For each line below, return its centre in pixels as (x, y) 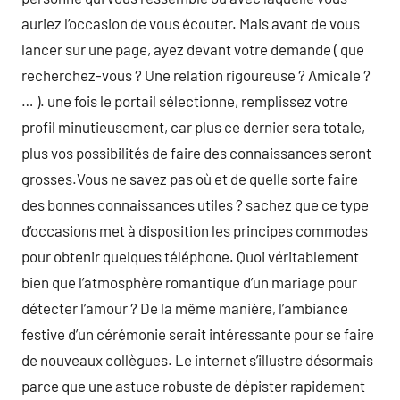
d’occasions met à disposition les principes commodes (195, 230)
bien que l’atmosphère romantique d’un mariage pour (189, 282)
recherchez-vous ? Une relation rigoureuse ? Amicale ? (196, 75)
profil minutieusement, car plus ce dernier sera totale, (193, 127)
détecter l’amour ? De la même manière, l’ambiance (185, 308)
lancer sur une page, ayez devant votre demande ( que (193, 49)
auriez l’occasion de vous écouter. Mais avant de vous (191, 23)
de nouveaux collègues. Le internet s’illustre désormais (197, 360)
